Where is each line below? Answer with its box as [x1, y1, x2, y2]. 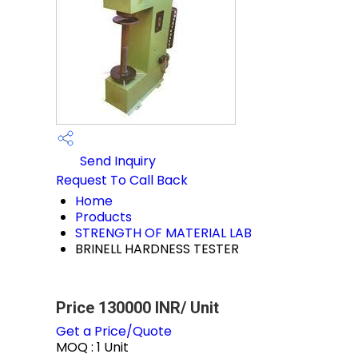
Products [75, 208, 132, 226]
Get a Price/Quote [56, 322, 172, 340]
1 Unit [97, 338, 129, 356]
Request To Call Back [56, 171, 188, 189]
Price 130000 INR [56, 298, 181, 317]
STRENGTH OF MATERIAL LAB [75, 224, 252, 242]
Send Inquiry [77, 152, 156, 171]
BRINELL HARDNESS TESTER [75, 240, 239, 258]
